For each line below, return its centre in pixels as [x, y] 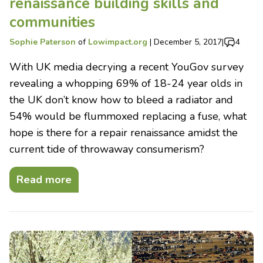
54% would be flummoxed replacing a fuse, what [128, 116]
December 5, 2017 [188, 42]
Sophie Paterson [43, 42]
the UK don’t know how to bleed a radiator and [121, 100]
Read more [44, 179]
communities [52, 22]
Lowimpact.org [118, 42]
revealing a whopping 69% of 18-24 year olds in [126, 83]
